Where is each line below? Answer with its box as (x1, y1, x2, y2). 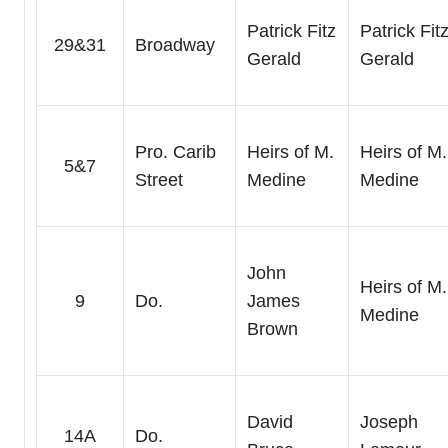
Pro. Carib (134, 142, 216, 163)
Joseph (359, 412, 418, 433)
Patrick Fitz (246, 21, 336, 42)
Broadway (134, 35, 215, 56)
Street (134, 170, 183, 191)
